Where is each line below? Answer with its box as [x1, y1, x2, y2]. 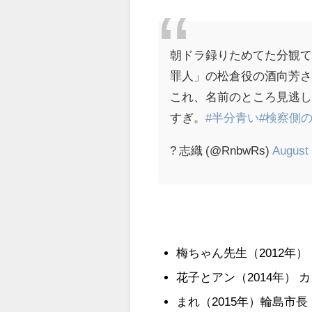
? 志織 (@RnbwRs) [170, 144, 273, 157]
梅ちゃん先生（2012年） [175, 246, 308, 258]
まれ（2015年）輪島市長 [175, 295, 308, 308]
